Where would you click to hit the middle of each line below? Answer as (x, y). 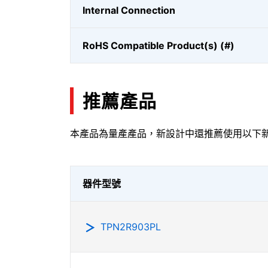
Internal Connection (129, 10)
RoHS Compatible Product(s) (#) (159, 45)
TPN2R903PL (131, 227)
